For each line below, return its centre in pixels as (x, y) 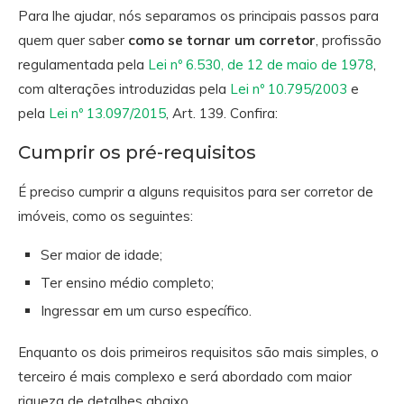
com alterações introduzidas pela (124, 88)
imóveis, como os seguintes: (106, 216)
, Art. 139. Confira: (222, 113)
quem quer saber (73, 40)
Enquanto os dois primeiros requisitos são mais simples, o (198, 352)
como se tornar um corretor (222, 40)
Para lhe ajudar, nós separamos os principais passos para (198, 15)
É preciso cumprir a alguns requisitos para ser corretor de (196, 191)
